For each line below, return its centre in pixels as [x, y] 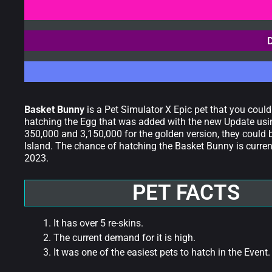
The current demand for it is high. [124, 237]
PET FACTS [186, 193]
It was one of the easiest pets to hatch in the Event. [162, 252]
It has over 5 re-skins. [98, 223]
